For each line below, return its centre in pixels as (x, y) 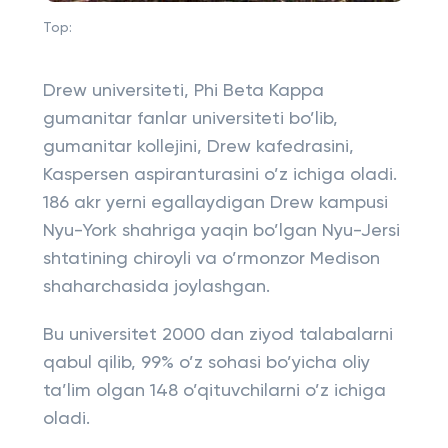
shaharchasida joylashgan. (156, 287)
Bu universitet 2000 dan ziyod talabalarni (217, 335)
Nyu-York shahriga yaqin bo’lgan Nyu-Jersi (221, 231)
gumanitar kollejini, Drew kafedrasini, (198, 147)
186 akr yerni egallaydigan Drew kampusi (215, 203)
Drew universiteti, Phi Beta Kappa (183, 91)
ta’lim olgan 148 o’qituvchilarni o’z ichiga (214, 391)
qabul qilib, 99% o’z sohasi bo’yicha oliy (206, 363)
